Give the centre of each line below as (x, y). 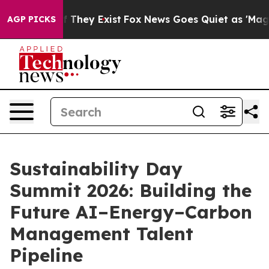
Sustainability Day (96, 169)
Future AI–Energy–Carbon (131, 212)
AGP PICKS (32, 19)
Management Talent (101, 234)
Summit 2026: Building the (131, 190)
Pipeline (46, 255)
